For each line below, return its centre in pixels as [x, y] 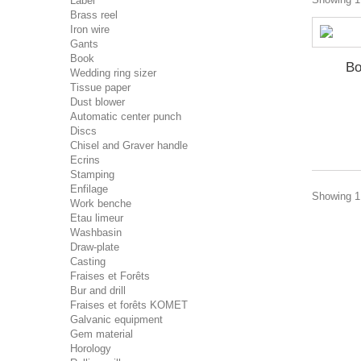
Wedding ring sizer [113, 73]
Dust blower [98, 102]
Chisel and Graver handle [129, 145]
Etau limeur [97, 218]
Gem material [102, 334]
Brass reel [94, 15]
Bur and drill [98, 290]
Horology [91, 349]
